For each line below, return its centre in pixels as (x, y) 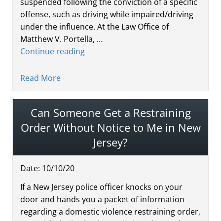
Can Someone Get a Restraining (110, 112)
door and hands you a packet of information (102, 199)
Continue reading (53, 51)
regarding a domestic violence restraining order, (110, 211)
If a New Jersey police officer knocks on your (101, 187)
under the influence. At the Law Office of (94, 26)
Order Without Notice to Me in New (110, 127)
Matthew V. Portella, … (61, 39)
